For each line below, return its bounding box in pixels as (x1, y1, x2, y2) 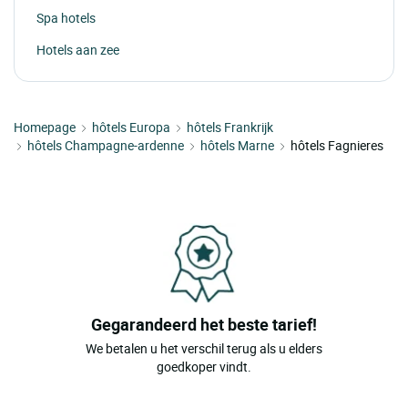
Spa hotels (36, 8, 96, 26)
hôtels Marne (200, 136, 274, 154)
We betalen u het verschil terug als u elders (86, 339, 322, 357)
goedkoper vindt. (157, 357, 251, 375)
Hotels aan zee (36, 40, 119, 58)
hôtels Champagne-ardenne (27, 136, 184, 154)
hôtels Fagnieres (291, 136, 383, 154)
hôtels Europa (92, 117, 170, 136)
